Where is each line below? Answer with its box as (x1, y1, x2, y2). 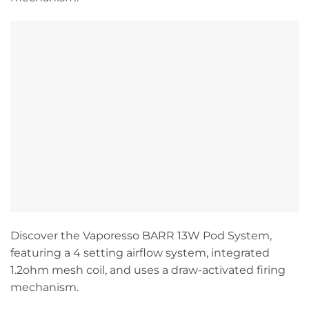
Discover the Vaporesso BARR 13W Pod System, (10, 229, 272, 243)
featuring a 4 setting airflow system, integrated (10, 246, 270, 260)
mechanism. (10, 281, 79, 295)
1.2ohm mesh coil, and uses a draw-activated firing (10, 263, 286, 277)
